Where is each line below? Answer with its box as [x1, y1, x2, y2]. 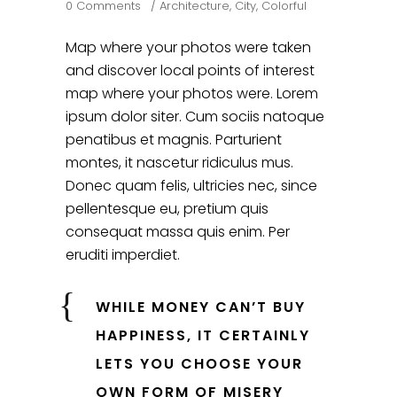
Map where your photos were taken [66, 37, 311, 58]
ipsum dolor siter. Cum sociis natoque [66, 106, 324, 128]
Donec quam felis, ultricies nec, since [66, 175, 317, 197]
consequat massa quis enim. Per [66, 222, 290, 243]
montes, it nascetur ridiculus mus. [66, 152, 293, 174]
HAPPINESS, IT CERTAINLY [96, 325, 310, 346]
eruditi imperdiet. [66, 245, 180, 266]
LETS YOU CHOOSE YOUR [96, 354, 303, 375]
